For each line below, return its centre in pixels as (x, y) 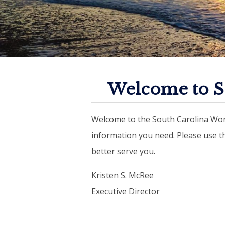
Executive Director (126, 191)
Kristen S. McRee (123, 175)
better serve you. (123, 151)
